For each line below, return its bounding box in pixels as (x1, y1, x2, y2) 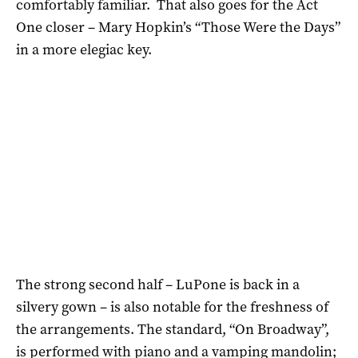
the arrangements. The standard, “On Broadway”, (16, 319, 329, 339)
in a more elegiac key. (16, 39, 152, 59)
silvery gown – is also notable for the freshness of (16, 296, 328, 316)
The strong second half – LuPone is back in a (16, 274, 300, 294)
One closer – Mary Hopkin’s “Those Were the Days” (16, 17, 340, 37)
